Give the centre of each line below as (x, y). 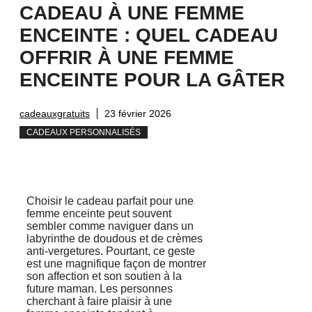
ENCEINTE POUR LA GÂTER (152, 80)
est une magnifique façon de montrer (116, 264)
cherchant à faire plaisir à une (99, 302)
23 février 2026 (138, 114)
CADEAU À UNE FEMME (132, 13)
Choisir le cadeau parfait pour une (110, 201)
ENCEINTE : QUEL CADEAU (149, 36)
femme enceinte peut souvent (99, 214)
